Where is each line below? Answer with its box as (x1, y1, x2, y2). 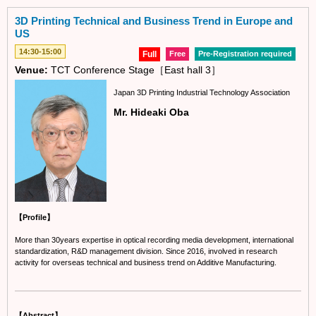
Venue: (15, 63, 48, 75)
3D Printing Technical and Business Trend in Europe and (15, 14, 293, 27)
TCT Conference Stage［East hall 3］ (48, 63, 221, 75)
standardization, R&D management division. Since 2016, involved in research (15, 247, 277, 255)
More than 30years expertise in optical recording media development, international (15, 236, 293, 244)
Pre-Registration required (198, 49, 292, 58)
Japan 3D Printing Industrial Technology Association (114, 87, 290, 97)
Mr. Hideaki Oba (114, 106, 189, 118)
